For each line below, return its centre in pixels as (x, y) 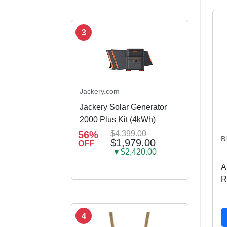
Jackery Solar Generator (123, 107)
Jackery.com (100, 91)
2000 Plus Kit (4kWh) (118, 120)
